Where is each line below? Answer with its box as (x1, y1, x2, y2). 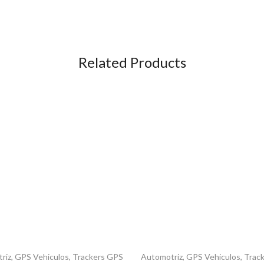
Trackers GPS (72, 251, 123, 262)
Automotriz (141, 251, 183, 262)
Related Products (78, 53, 186, 71)
